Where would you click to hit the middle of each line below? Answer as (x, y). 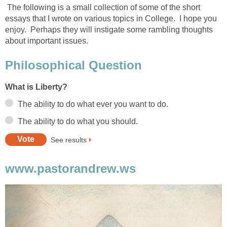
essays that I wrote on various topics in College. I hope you (111, 19)
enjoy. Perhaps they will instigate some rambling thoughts (109, 30)
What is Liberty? (36, 87)
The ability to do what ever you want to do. (93, 104)
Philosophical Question (73, 65)
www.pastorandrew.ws (70, 168)
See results (69, 140)
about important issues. (47, 41)
